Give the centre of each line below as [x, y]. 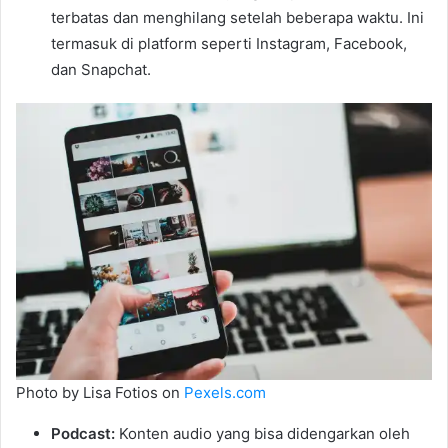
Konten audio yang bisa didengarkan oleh [262, 433]
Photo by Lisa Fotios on [100, 392]
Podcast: [83, 433]
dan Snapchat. [101, 69]
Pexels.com [225, 392]
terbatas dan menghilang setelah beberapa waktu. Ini [237, 17]
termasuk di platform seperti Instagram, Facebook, [229, 43]
